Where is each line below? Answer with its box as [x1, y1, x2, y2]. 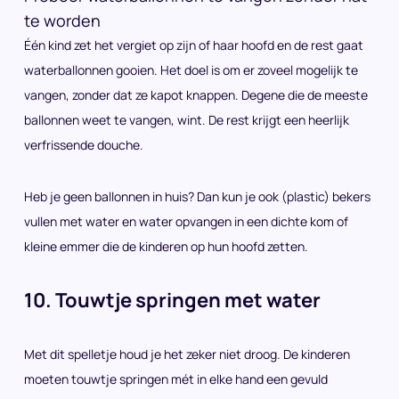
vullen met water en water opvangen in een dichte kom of [24, 213, 348, 230]
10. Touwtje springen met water [24, 287, 321, 313]
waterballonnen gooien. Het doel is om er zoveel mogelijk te [24, 61, 358, 78]
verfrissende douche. [24, 136, 143, 153]
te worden [24, 10, 101, 31]
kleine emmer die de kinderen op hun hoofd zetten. [24, 238, 308, 255]
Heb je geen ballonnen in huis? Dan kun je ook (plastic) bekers [24, 188, 370, 205]
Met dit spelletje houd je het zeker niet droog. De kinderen [24, 346, 350, 362]
